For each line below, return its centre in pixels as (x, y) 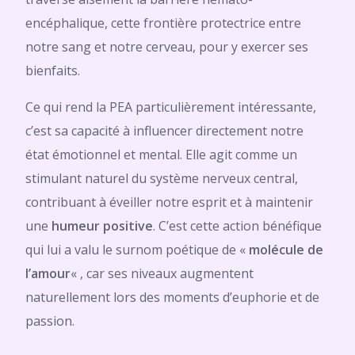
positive (128, 226)
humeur (76, 226)
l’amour (48, 273)
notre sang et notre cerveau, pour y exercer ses (167, 47)
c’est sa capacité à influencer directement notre (164, 131)
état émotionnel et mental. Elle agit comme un (161, 155)
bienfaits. (53, 71)
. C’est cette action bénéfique (237, 226)
